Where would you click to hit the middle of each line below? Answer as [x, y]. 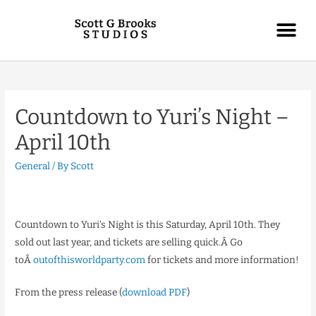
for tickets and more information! [223, 260]
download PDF [155, 293]
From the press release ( [69, 293]
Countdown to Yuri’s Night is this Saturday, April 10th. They [148, 224]
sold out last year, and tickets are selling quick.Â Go [129, 242]
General [33, 166]
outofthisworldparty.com [90, 260]
